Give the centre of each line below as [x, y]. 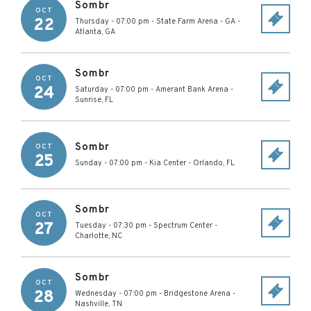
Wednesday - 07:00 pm [116, 294]
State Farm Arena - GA [196, 22]
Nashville [92, 304]
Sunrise [88, 100]
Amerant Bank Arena [192, 90]
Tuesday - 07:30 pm [111, 226]
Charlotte [92, 236]
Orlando [208, 163]
